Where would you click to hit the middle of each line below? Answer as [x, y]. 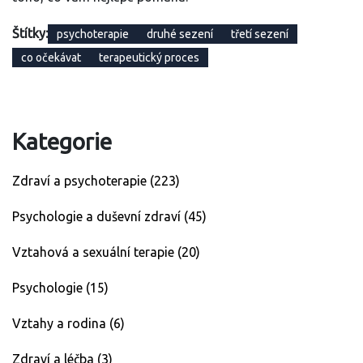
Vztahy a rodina [61, 324]
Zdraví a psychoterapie [81, 181]
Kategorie [62, 142]
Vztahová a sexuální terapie [95, 252]
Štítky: [30, 34]
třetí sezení [260, 34]
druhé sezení [180, 34]
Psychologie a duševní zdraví [98, 217]
